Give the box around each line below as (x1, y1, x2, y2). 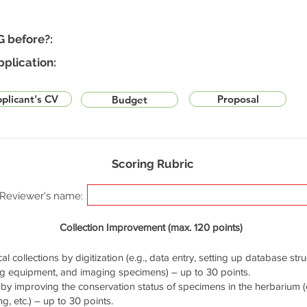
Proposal (217, 93, 259, 106)
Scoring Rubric (111, 157, 194, 171)
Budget (112, 93, 147, 106)
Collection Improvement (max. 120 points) (60, 221, 243, 233)
